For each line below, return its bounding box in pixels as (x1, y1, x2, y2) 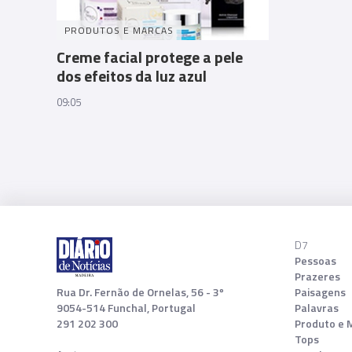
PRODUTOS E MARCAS (64, 22, 174, 38)
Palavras (295, 299, 339, 316)
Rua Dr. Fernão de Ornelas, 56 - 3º (57, 283, 224, 300)
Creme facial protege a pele (57, 44, 243, 69)
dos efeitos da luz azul (57, 63, 207, 88)
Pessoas (295, 251, 337, 269)
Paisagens (295, 283, 346, 300)
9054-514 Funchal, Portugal (57, 299, 196, 316)
